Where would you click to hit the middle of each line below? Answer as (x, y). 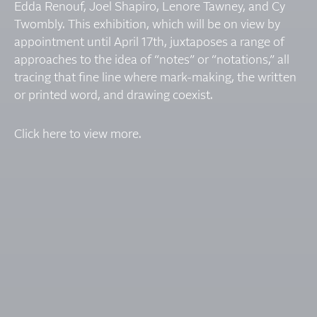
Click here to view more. (79, 134)
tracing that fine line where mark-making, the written (155, 78)
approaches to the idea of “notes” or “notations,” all (152, 60)
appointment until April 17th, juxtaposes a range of (149, 42)
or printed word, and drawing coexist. (114, 96)
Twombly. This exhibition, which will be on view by (147, 25)
